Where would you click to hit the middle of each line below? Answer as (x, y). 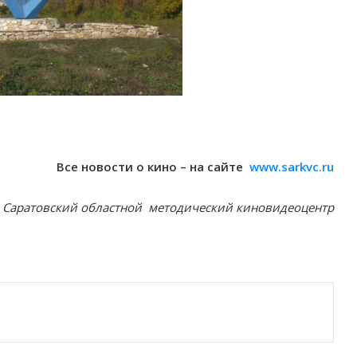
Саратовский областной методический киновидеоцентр (168, 208)
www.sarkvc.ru (292, 167)
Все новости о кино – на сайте (153, 167)
